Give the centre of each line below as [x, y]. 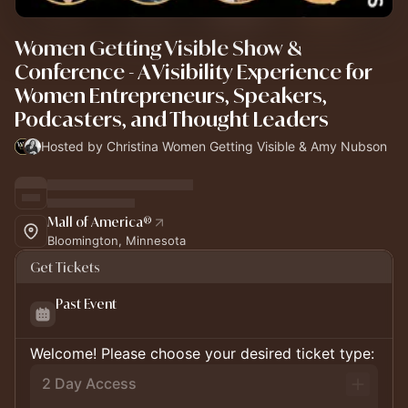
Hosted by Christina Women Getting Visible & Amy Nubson [214, 146]
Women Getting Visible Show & [158, 48]
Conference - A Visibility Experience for [193, 71]
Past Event [86, 304]
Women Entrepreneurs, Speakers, [171, 95]
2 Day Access [89, 383]
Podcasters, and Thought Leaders [172, 119]
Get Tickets [65, 267]
